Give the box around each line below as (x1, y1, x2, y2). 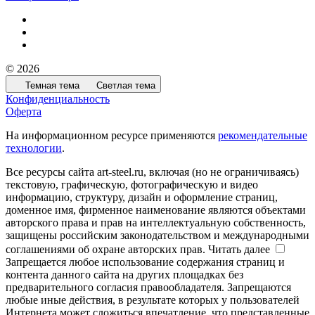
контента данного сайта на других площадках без (6, 269, 243, 281)
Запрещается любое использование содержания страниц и (6, 256, 285, 269)
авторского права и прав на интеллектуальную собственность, (6, 217, 306, 229)
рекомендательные (218, 129, 307, 142)
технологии (6, 142, 62, 155)
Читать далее (208, 243, 270, 256)
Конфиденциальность (6, 93, 110, 105)
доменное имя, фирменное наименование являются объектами (6, 204, 306, 217)
